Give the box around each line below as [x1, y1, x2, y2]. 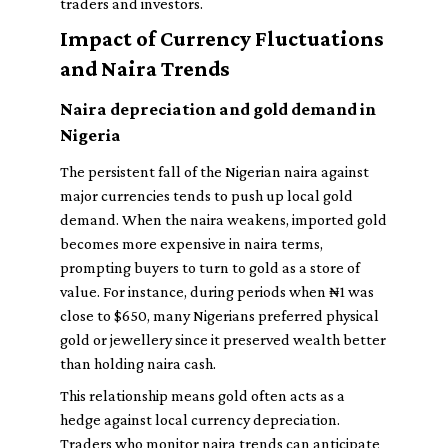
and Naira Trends [60, 56, 230, 81]
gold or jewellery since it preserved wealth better [60, 331, 386, 348]
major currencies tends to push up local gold [60, 187, 353, 204]
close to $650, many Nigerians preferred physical [60, 307, 379, 324]
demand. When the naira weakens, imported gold [60, 211, 387, 228]
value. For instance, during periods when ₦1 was [60, 283, 374, 300]
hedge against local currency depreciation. [60, 411, 340, 428]
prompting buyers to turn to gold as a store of [60, 259, 360, 276]
